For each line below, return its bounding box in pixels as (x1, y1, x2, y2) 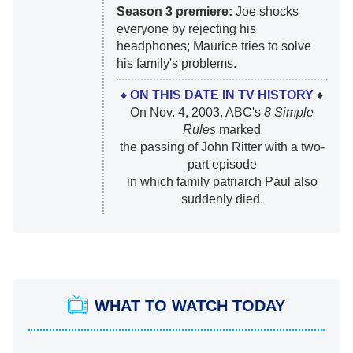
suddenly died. (180, 192, 263, 206)
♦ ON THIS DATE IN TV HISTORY (121, 88, 314, 102)
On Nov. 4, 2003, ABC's (130, 106, 265, 120)
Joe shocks (235, 5, 299, 19)
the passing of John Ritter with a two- (119, 140, 325, 154)
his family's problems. (116, 57, 236, 71)
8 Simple (264, 106, 314, 120)
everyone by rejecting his (116, 22, 256, 36)
